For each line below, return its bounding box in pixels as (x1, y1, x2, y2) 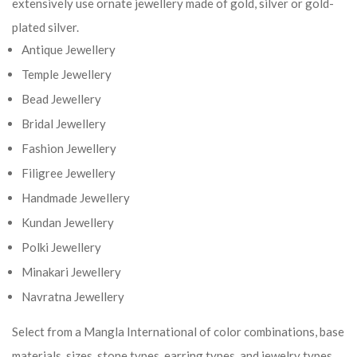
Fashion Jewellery (22, 141, 116, 155)
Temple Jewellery (22, 67, 112, 81)
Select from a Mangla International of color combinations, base (12, 324, 344, 339)
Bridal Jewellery (22, 116, 106, 131)
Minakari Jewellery (22, 265, 121, 279)
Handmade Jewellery (22, 190, 130, 205)
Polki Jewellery (22, 240, 104, 254)
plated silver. (12, 20, 79, 34)
